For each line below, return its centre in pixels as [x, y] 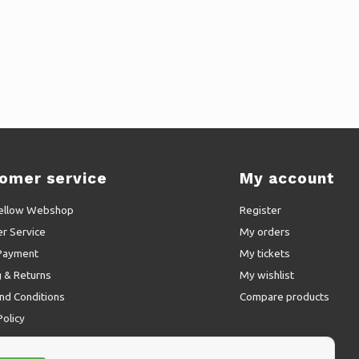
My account [287, 178]
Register [261, 210]
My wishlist [267, 275]
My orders [265, 232]
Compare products [285, 296]
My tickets [265, 253]
